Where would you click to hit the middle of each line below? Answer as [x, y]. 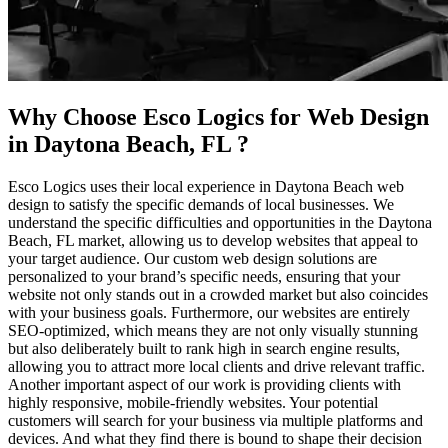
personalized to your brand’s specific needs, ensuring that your [204, 277]
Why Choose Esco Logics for [157, 117]
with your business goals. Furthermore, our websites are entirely [209, 313]
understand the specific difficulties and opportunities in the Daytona [220, 223]
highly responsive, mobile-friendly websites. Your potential [193, 403]
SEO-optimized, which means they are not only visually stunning [213, 331]
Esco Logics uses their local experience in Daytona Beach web [206, 187]
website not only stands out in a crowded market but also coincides [218, 295]
